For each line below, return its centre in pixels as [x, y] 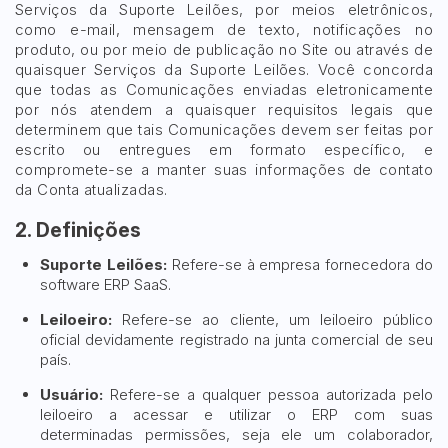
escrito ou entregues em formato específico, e [224, 149]
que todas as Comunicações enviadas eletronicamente [224, 89]
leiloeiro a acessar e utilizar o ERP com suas [236, 414]
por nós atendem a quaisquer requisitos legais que [224, 109]
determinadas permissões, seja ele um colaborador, [236, 434]
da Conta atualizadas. [91, 189]
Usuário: [71, 394]
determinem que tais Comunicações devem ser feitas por [224, 129]
